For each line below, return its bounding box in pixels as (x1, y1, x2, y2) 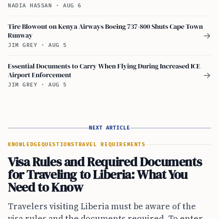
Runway (8, 30, 33, 40)
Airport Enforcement (8, 69, 71, 80)
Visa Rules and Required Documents (8, 153, 202, 171)
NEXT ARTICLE (88, 124, 131, 131)
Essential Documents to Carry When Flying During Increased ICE (8, 61, 200, 71)
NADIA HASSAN (8, 2, 56, 9)
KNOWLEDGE (8, 141, 42, 148)
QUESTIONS (41, 141, 75, 148)
